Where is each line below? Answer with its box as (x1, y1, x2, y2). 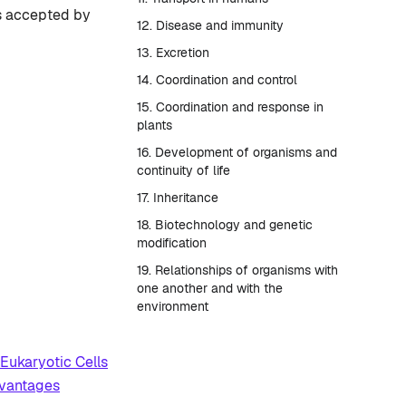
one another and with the (137, 280, 283, 296)
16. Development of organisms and (137, 144, 337, 160)
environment (137, 298, 208, 314)
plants (137, 117, 172, 133)
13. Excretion (137, 44, 209, 61)
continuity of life (137, 162, 230, 179)
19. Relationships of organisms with (137, 262, 338, 278)
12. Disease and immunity (137, 17, 284, 34)
